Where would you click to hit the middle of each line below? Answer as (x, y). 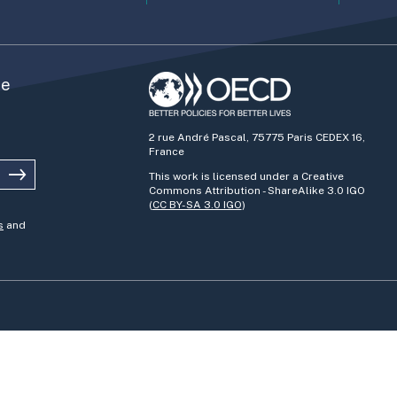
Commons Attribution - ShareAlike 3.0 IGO (257, 190)
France (166, 151)
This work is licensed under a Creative (246, 176)
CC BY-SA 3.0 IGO (197, 204)
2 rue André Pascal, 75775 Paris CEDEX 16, (257, 137)
